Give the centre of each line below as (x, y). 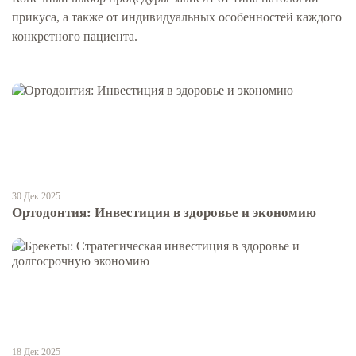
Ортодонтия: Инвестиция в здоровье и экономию (164, 212)
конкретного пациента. (75, 36)
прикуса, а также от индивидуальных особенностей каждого (177, 17)
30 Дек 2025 (36, 196)
